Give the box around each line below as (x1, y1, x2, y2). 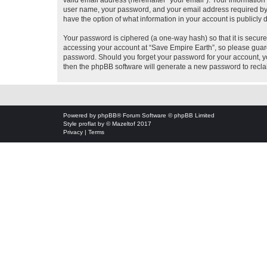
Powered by (63, 112, 98, 119)
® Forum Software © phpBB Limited (117, 112, 215, 119)
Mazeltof (112, 120, 135, 127)
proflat (79, 120, 96, 127)
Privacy (63, 129, 83, 135)
